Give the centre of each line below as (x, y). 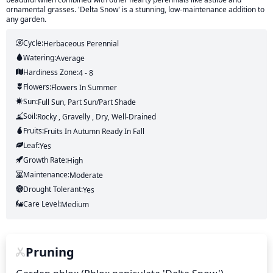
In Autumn (82, 131)
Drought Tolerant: (53, 189)
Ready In (116, 131)
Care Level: (42, 204)
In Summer (98, 87)
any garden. (26, 19)
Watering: (40, 58)
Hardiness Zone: (51, 72)
